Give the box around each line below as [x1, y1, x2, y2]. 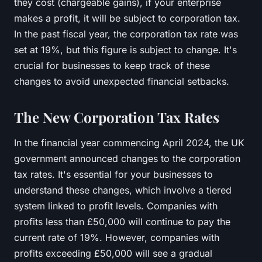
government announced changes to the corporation [14, 152, 240, 164]
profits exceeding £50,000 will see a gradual [14, 247, 212, 259]
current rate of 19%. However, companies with [14, 231, 219, 243]
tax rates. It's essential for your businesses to [14, 168, 213, 180]
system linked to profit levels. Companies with [14, 199, 218, 212]
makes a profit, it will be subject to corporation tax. [14, 12, 240, 24]
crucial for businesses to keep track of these [14, 59, 210, 71]
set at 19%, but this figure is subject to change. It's [14, 43, 237, 56]
